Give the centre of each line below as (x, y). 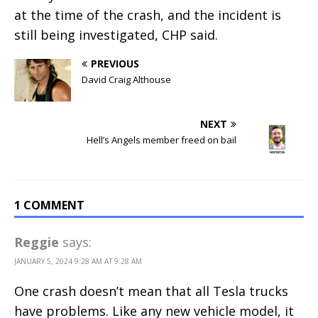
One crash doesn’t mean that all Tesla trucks (151, 291)
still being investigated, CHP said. (116, 34)
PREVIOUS (115, 63)
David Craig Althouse (126, 79)
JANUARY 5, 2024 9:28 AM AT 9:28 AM (78, 261)
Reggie (37, 242)
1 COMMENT (49, 205)
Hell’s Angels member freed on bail (161, 139)
